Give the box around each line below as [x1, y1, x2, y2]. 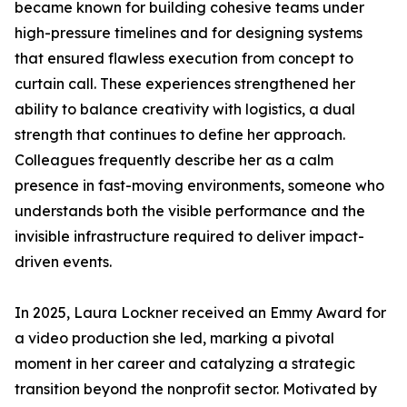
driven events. [15, 253, 112, 271]
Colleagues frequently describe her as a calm [15, 151, 333, 169]
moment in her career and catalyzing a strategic [15, 354, 355, 372]
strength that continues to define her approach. [15, 125, 345, 144]
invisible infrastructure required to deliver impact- [15, 227, 364, 245]
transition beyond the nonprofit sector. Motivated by [15, 380, 377, 398]
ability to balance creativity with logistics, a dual [15, 100, 355, 118]
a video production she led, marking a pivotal [15, 329, 334, 347]
